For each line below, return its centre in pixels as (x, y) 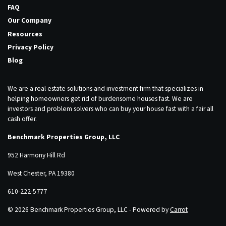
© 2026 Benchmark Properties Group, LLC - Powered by (89, 209)
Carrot (179, 209)
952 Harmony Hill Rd (36, 155)
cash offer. (22, 119)
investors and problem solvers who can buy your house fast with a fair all (110, 108)
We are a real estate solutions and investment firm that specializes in (105, 88)
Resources (25, 34)
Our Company (30, 21)
